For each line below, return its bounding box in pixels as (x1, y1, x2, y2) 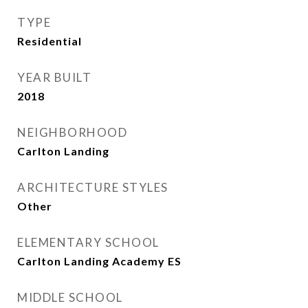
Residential (17, 34, 82, 47)
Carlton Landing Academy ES (17, 254, 181, 267)
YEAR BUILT (17, 70, 91, 85)
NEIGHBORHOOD (17, 125, 127, 140)
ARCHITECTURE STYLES (17, 180, 168, 195)
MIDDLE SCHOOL (17, 290, 123, 305)
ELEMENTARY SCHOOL (17, 235, 159, 250)
